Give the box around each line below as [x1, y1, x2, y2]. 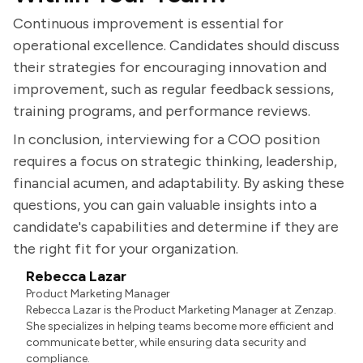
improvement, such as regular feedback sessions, [13, 80, 334, 98]
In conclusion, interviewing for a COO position [13, 130, 320, 148]
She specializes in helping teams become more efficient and [26, 319, 335, 333]
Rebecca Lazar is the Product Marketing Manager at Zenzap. [26, 303, 337, 317]
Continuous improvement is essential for [13, 15, 284, 32]
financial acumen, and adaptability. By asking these [13, 174, 344, 192]
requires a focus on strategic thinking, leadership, [13, 152, 337, 170]
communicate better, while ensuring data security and [26, 335, 307, 349]
